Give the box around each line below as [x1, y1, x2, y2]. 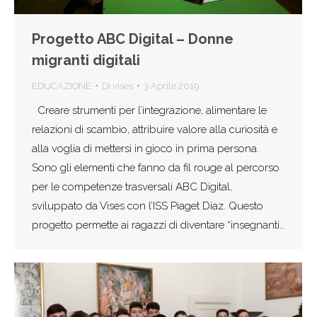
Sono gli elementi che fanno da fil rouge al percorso [32, 161, 279, 174]
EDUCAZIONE [32, 80, 91, 91]
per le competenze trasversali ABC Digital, [32, 180, 232, 193]
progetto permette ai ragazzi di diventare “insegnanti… [32, 218, 284, 231]
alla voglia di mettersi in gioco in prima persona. [32, 142, 259, 155]
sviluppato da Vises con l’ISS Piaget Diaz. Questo [32, 199, 263, 212]
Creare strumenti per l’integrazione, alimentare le [32, 103, 267, 117]
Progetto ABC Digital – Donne [32, 30, 234, 47]
